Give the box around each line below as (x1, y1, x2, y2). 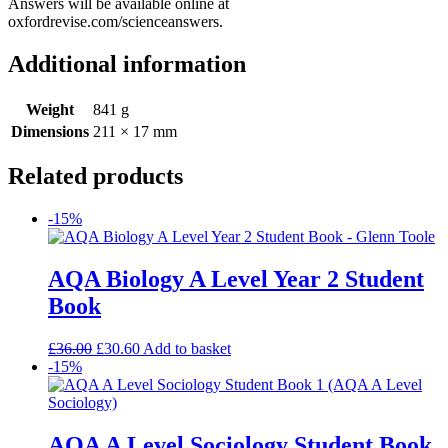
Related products (8, 163, 183, 190)
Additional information (8, 50, 246, 77)
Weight (26, 100, 74, 118)
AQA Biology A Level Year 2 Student (48, 266, 424, 293)
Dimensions (11, 122, 89, 140)
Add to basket (143, 340, 231, 358)
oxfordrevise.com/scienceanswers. (8, 12, 223, 30)
